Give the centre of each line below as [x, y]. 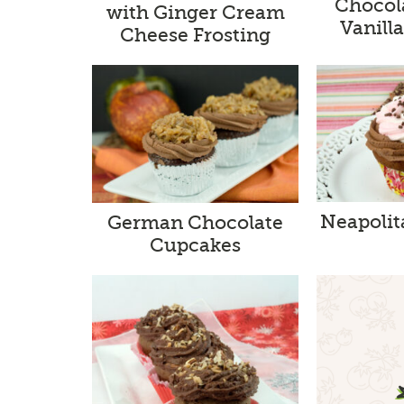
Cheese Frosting [196, 36]
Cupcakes [196, 246]
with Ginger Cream [195, 13]
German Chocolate [196, 223]
